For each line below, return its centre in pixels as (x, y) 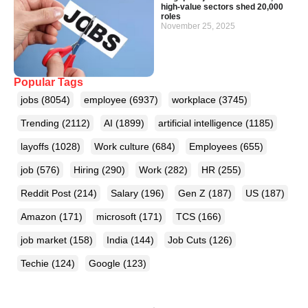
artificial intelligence (202, 123)
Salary (126, 193)
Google (106, 263)
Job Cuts (188, 240)
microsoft (118, 216)
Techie (36, 263)
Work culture (123, 146)
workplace (195, 99)
